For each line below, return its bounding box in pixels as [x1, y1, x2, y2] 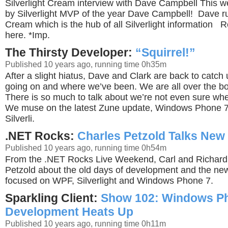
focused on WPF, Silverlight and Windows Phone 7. [5, 176, 213, 186]
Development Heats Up [5, 205, 133, 218]
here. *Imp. [5, 30, 50, 40]
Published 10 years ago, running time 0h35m [5, 60, 166, 69]
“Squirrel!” [135, 46, 195, 59]
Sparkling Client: [5, 191, 101, 205]
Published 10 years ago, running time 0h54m [5, 143, 166, 152]
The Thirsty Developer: [5, 46, 135, 59]
